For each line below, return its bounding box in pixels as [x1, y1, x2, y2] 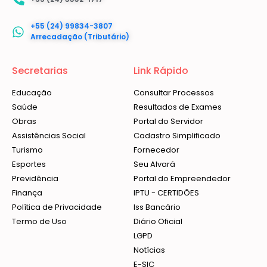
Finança [12, 187, 42, 199]
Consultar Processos [133, 87, 214, 99]
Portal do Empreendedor [133, 173, 231, 185]
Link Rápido [133, 64, 188, 78]
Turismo [12, 144, 43, 156]
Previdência [12, 173, 58, 185]
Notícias [133, 244, 165, 256]
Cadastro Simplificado [133, 130, 221, 142]
